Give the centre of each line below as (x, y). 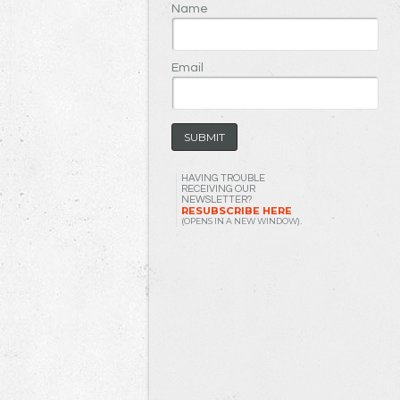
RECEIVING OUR (218, 189)
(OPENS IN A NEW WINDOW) (241, 221)
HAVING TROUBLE (223, 179)
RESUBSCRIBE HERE (237, 211)
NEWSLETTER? (217, 200)
